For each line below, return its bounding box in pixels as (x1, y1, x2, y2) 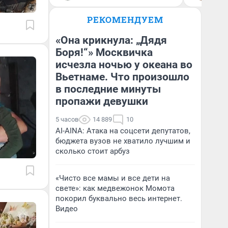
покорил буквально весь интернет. (55, 194, 182, 203)
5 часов (55, 116, 78, 123)
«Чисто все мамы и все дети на (55, 174, 170, 183)
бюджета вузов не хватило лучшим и (55, 136, 190, 146)
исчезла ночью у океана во (55, 59, 192, 71)
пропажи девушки (55, 95, 148, 107)
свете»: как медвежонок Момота (55, 184, 175, 193)
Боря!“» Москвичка (55, 46, 153, 59)
